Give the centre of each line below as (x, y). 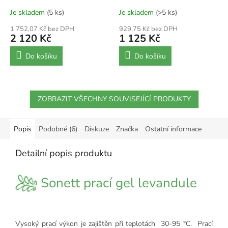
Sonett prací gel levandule (117, 183)
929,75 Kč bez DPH (148, 29)
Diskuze (97, 129)
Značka (127, 129)
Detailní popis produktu (64, 153)
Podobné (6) (58, 129)
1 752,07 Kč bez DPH (42, 29)
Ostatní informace (173, 129)
